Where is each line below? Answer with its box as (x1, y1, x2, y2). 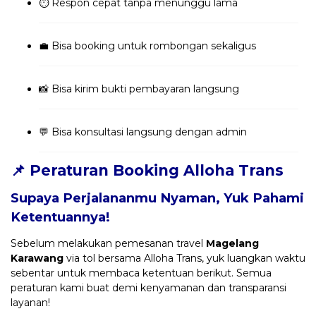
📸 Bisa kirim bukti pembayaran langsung (39, 82, 239, 95)
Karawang (11, 251, 63, 265)
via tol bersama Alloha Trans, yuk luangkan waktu (63, 251, 305, 265)
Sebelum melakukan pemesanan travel (11, 236, 206, 250)
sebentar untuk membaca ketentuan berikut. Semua (11, 266, 272, 279)
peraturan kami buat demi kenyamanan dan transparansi (11, 281, 286, 294)
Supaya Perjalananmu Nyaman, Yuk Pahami (11, 189, 304, 206)
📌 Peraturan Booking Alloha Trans (11, 161, 284, 179)
